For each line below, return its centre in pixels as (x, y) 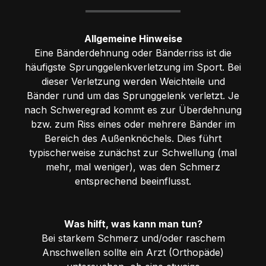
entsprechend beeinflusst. (133, 181)
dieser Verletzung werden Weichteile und (133, 81)
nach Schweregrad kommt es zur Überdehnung (133, 110)
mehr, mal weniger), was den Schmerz (133, 167)
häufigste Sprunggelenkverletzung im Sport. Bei (133, 67)
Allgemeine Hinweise (133, 38)
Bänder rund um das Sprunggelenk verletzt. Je (133, 95)
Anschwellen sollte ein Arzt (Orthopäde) (133, 252)
